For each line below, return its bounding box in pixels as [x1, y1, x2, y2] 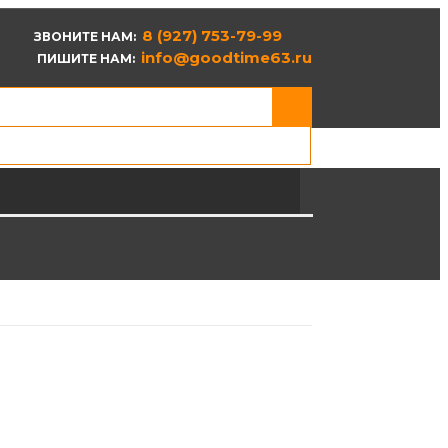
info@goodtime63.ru [141, 48, 312, 67]
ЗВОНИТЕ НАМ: [34, 29, 142, 44]
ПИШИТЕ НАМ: [34, 51, 141, 66]
